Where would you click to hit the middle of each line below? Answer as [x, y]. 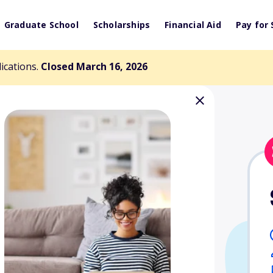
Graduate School [41, 25]
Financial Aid [193, 25]
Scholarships [122, 25]
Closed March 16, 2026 [94, 66]
